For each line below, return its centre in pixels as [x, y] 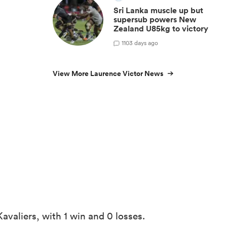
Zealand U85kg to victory [161, 29]
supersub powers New [155, 20]
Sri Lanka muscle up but [158, 10]
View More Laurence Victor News [108, 73]
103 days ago [141, 43]
